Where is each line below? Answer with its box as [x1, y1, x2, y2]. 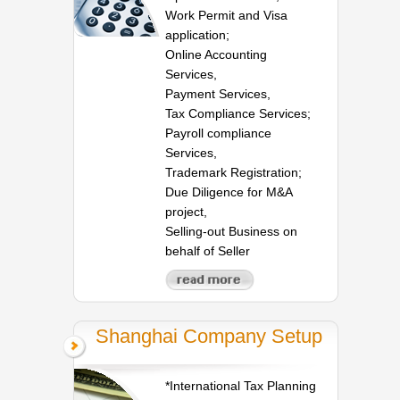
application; [165, 27, 230, 42]
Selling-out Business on [165, 223, 298, 238]
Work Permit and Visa [165, 7, 288, 22]
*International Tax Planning [165, 379, 317, 394]
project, [165, 204, 208, 219]
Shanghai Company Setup [96, 325, 322, 348]
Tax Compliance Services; [165, 105, 312, 121]
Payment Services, [165, 86, 271, 101]
